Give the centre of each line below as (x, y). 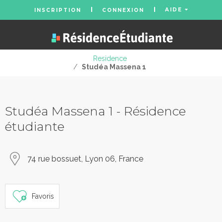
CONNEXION (123, 10)
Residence (110, 58)
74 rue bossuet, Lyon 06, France (85, 159)
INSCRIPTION (57, 10)
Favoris (43, 196)
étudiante (35, 126)
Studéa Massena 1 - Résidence (95, 111)
